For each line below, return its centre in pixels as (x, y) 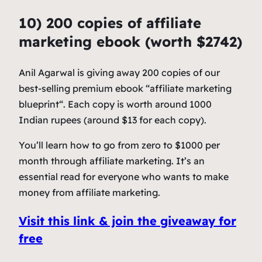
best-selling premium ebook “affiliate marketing (125, 89)
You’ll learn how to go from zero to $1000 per (119, 145)
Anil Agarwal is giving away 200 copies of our (119, 73)
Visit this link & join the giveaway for (127, 221)
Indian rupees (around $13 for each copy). (113, 120)
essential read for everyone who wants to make (124, 177)
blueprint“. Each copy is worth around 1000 (115, 104)
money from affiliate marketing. (89, 193)
